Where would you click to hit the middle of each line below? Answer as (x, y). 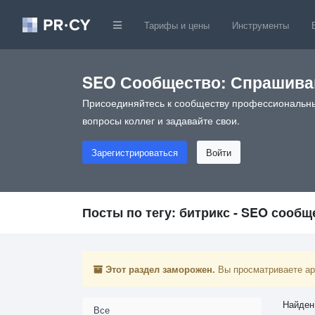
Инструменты (261, 25)
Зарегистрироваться (135, 153)
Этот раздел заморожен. (160, 269)
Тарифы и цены (177, 25)
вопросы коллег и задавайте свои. (161, 121)
